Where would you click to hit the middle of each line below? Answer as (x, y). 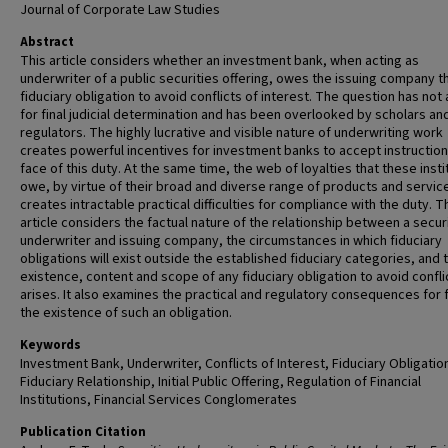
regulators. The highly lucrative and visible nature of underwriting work (231, 133)
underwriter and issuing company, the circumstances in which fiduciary (231, 241)
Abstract (47, 42)
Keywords (50, 345)
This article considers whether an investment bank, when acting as (219, 61)
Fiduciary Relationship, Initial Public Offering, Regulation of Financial (220, 382)
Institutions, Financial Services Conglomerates (158, 400)
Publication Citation (83, 432)
